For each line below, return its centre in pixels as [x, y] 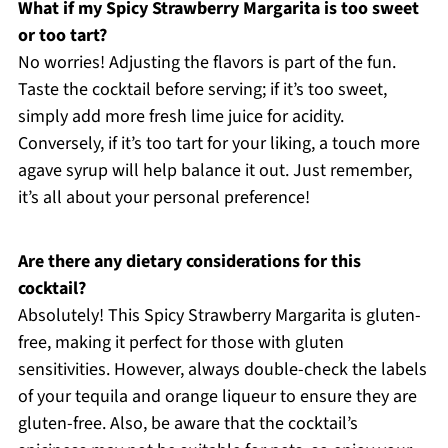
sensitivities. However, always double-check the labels [222, 369]
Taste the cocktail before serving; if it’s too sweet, [202, 89]
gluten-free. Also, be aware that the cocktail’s [187, 423]
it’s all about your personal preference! [163, 197]
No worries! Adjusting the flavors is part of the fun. [206, 62]
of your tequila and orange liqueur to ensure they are [217, 396]
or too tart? [62, 35]
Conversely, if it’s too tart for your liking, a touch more [218, 143]
